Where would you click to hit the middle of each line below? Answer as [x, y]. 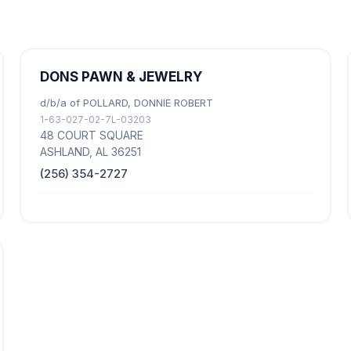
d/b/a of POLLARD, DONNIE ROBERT [127, 103]
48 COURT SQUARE [92, 135]
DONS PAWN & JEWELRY [121, 77]
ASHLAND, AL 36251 [91, 152]
